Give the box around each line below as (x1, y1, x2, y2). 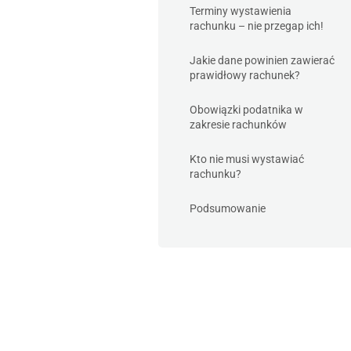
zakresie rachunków (190, 118, 287, 131)
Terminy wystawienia (190, 5, 291, 17)
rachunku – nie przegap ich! (190, 20, 324, 32)
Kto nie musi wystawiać (190, 153, 304, 165)
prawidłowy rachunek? (190, 69, 300, 81)
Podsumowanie (190, 202, 266, 215)
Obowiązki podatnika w (190, 103, 303, 116)
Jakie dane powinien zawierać (190, 54, 335, 67)
